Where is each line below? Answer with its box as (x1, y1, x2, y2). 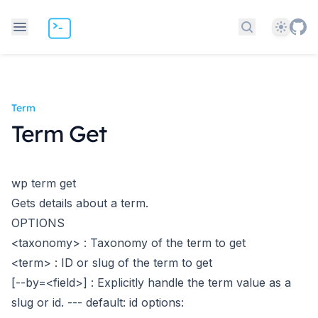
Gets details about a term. (11, 196, 148, 210)
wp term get (11, 176, 76, 190)
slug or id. (11, 295, 64, 309)
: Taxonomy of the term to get (84, 236, 246, 250)
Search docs (246, 27, 314, 42)
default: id (86, 295, 138, 309)
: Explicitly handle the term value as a (91, 275, 291, 290)
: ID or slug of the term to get (55, 256, 212, 270)
